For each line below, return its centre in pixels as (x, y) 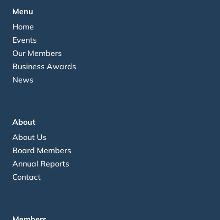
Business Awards (44, 66)
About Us (29, 137)
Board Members (42, 150)
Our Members (37, 53)
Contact (27, 177)
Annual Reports (41, 163)
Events (25, 40)
